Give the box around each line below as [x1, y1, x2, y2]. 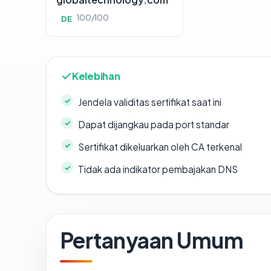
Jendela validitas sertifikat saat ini [78, 96, 221, 108]
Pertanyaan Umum [60, 226, 244, 254]
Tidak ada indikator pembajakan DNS [78, 163, 238, 175]
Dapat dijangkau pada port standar [78, 119, 229, 131]
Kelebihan [72, 70, 120, 83]
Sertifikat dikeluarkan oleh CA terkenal [78, 141, 242, 153]
